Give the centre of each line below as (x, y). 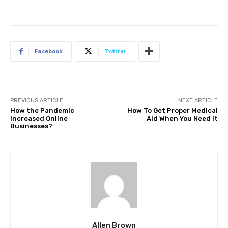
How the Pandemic (42, 111)
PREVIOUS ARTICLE (37, 101)
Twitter (115, 51)
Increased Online (39, 119)
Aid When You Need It (182, 119)
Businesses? (31, 126)
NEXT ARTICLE (198, 101)
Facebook (49, 51)
